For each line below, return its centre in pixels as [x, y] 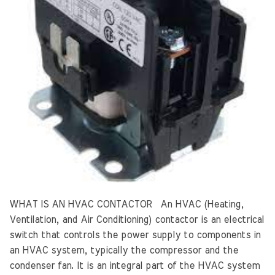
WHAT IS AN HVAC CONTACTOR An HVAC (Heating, [126, 204]
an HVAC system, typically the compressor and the [124, 250]
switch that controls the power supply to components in [135, 235]
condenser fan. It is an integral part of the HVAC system [134, 265]
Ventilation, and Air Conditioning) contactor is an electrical [137, 219]
